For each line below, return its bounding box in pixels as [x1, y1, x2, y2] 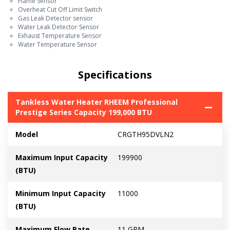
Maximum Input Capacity [15, 152, 108, 163]
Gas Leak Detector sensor [18, 14, 93, 23]
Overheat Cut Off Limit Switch [18, 5, 102, 14]
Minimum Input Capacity [15, 188, 106, 199]
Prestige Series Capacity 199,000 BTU [15, 107, 152, 118]
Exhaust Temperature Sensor [18, 31, 102, 41]
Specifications [78, 68, 152, 82]
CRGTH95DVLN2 [118, 129, 174, 140]
